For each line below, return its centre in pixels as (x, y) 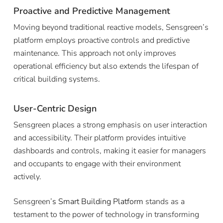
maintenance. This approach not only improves (95, 53)
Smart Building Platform (101, 201)
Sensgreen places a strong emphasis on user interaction (110, 125)
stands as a (165, 201)
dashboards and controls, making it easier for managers (110, 151)
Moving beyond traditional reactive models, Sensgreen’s (111, 27)
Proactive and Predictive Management (92, 11)
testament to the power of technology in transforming (106, 214)
